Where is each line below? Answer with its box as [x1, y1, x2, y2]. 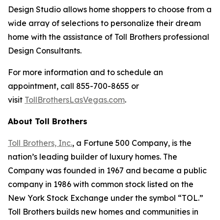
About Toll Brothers [8, 116, 87, 126]
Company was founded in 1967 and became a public [8, 165, 207, 175]
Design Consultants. [8, 45, 82, 55]
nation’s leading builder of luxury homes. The [8, 151, 177, 162]
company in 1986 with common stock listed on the [8, 179, 193, 189]
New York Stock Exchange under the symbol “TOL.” [8, 192, 203, 203]
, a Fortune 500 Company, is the [72, 137, 192, 148]
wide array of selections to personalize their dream [8, 18, 201, 28]
